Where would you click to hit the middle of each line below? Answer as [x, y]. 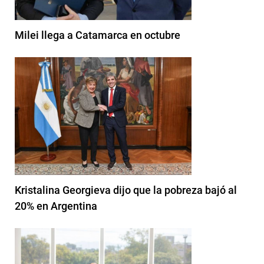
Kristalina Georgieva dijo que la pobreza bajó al [126, 190]
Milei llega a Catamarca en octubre [98, 35]
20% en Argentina [56, 206]
